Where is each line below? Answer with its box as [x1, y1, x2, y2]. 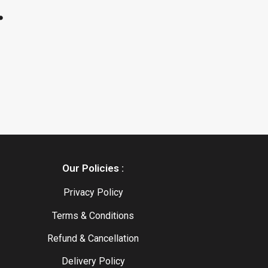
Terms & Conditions [52, 209, 135, 221]
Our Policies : [62, 162, 124, 175]
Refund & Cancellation [47, 233, 139, 245]
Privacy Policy [63, 187, 123, 199]
